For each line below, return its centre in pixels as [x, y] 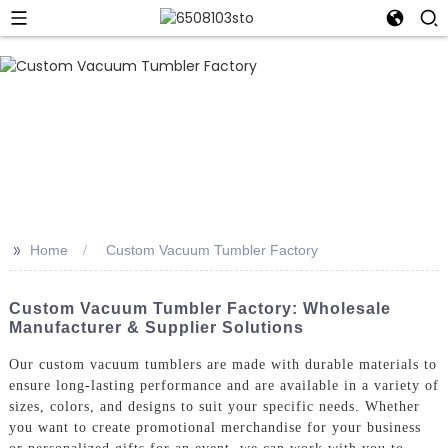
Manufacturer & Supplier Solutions [156, 327]
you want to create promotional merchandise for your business [214, 427]
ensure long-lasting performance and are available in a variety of [223, 385]
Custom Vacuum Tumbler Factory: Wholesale [199, 308]
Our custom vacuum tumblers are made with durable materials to [222, 364]
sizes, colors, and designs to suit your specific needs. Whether [214, 406]
